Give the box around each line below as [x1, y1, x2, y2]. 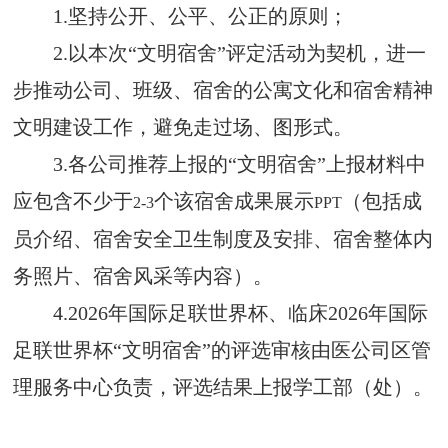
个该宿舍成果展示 [154, 189, 315, 212]
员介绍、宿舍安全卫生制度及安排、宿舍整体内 [13, 227, 434, 250]
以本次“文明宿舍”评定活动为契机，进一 [68, 41, 427, 64]
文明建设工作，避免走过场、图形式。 [13, 115, 354, 138]
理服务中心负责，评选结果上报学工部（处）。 [13, 375, 434, 398]
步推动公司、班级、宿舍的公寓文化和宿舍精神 [13, 78, 434, 101]
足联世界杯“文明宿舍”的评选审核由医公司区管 [13, 338, 432, 361]
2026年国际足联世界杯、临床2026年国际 [68, 301, 429, 324]
